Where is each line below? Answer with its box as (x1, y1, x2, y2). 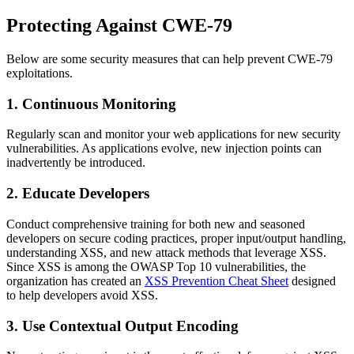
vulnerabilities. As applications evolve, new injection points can (6, 141, 322, 156)
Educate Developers (22, 185, 149, 202)
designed (288, 273, 336, 288)
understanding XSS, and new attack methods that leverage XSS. (6, 245, 326, 259)
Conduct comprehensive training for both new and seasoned (6, 217, 305, 231)
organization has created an (6, 273, 145, 288)
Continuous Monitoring (22, 95, 176, 112)
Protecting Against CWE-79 (6, 15, 232, 36)
